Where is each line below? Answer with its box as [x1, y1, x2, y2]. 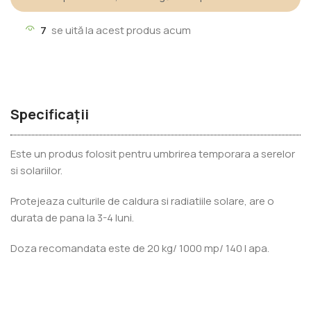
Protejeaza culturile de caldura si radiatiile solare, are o [10, 193, 274, 208]
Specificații [10, 104, 89, 124]
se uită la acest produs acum [51, 22, 191, 37]
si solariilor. [10, 162, 62, 178]
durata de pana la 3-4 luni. [10, 210, 134, 225]
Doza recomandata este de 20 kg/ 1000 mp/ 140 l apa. [10, 240, 269, 255]
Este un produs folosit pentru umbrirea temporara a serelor [10, 146, 295, 161]
